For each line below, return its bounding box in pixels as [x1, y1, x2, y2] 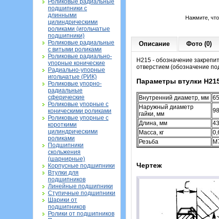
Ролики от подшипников [48, 210, 114, 217]
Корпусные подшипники [48, 162, 115, 169]
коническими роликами [48, 108, 111, 114]
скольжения [48, 149, 81, 155]
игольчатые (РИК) [48, 73, 97, 80]
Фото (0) [186, 40, 212, 47]
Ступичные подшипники [48, 190, 115, 197]
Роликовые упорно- [48, 80, 102, 87]
